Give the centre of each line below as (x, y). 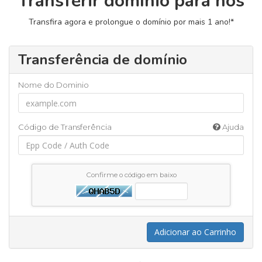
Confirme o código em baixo (131, 175)
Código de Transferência (65, 127)
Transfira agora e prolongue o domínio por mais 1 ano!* (131, 22)
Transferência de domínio (103, 60)
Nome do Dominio (54, 85)
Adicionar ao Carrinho (195, 232)
